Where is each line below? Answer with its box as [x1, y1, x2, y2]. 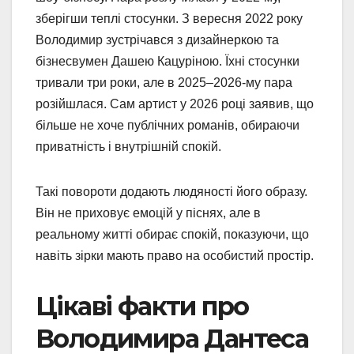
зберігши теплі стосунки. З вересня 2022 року [36, 11, 303, 25]
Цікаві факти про [36, 290, 249, 322]
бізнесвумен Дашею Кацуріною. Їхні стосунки [36, 54, 299, 68]
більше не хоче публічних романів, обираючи [36, 118, 299, 132]
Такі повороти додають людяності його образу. [36, 184, 307, 198]
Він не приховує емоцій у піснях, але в [36, 205, 261, 220]
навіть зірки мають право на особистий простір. [36, 248, 314, 262]
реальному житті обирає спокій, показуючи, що [36, 227, 309, 241]
